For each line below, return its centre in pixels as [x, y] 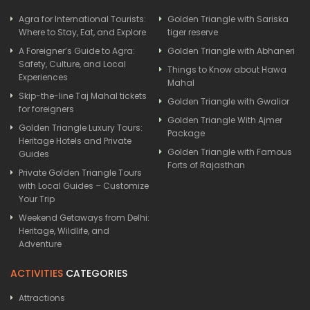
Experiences [43, 77]
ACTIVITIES [37, 273]
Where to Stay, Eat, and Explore [82, 32]
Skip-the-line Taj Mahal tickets [83, 95]
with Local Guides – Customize [84, 185]
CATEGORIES [95, 273]
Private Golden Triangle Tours [80, 172]
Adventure [40, 244]
